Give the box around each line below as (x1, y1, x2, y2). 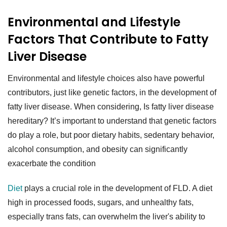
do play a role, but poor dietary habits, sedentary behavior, (8, 131, 214, 140)
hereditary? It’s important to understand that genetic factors (8, 117, 216, 126)
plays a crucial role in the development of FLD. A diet (22, 183, 212, 193)
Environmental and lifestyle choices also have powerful (8, 74, 205, 83)
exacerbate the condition (8, 159, 96, 168)
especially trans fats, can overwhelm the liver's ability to (8, 212, 205, 221)
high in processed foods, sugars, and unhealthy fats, (8, 198, 194, 207)
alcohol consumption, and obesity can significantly (8, 145, 187, 154)
